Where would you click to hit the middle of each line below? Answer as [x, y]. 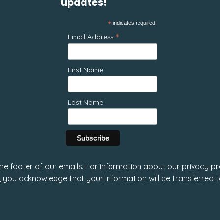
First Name [85, 70]
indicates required [133, 23]
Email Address [92, 37]
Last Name [85, 102]
